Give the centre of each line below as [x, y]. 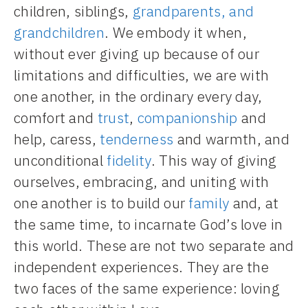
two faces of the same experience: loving [147, 288]
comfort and [56, 117]
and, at [254, 202]
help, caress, [57, 139]
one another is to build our [101, 202]
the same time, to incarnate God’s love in [148, 224]
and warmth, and [232, 139]
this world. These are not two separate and [154, 245]
